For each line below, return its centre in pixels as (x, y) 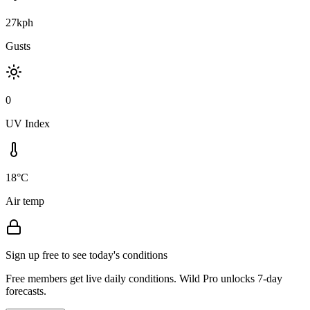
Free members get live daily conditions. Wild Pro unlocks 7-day (144, 278)
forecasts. (26, 291)
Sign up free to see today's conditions (86, 255)
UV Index (28, 123)
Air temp (25, 201)
